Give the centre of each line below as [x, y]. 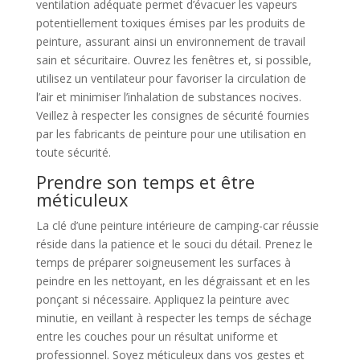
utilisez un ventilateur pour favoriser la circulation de [171, 78]
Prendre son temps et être [145, 182]
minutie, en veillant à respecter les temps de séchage [174, 318]
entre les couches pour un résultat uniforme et [157, 336]
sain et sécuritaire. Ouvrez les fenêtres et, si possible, [174, 60]
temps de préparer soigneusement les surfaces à [163, 262]
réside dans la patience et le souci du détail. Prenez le [174, 244]
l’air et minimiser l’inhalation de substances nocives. [168, 97]
